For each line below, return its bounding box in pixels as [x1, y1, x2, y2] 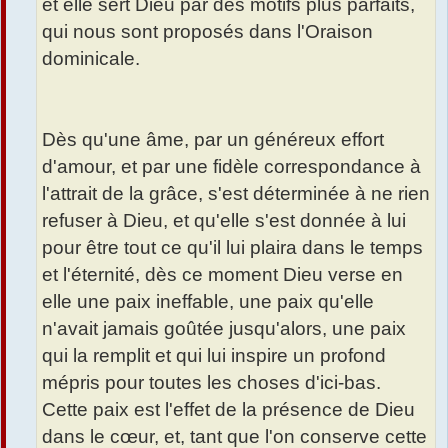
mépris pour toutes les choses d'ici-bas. [42, 372, 381, 394]
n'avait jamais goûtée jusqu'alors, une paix [42, 318, 406, 340]
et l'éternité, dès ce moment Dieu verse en [42, 264, 403, 286]
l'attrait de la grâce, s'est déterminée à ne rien [42, 183, 430, 205]
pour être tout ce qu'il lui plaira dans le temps [42, 237, 423, 259]
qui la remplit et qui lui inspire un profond [42, 345, 386, 367]
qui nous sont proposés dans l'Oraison [42, 21, 373, 43]
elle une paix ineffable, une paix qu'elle [42, 291, 374, 313]
